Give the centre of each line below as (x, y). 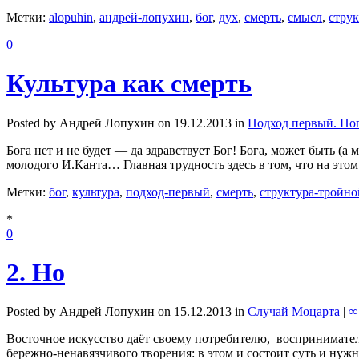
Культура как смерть (129, 84)
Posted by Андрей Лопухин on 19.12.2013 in (127, 123)
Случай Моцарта (294, 312)
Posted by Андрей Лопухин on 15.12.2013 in (127, 312)
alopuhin (71, 17)
